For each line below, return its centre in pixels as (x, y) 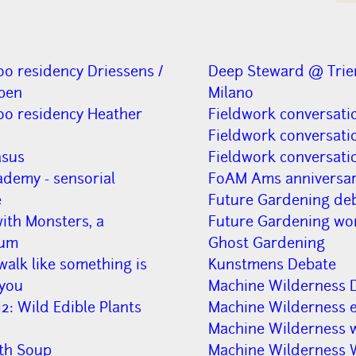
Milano (230, 92)
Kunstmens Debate (272, 264)
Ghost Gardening (266, 242)
